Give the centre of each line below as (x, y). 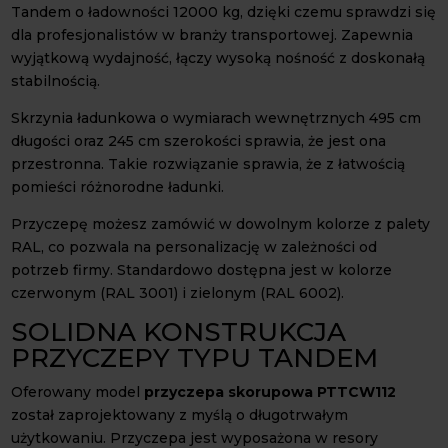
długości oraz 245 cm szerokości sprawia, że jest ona (199, 140)
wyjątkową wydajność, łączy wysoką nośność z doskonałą (218, 57)
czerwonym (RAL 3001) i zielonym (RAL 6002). (178, 292)
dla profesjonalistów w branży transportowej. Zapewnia (212, 34)
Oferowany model (78, 391)
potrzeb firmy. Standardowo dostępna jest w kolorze (202, 269)
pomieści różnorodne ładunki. (118, 186)
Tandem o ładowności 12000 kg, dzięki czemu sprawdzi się (224, 11)
